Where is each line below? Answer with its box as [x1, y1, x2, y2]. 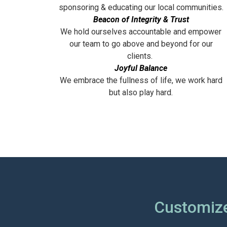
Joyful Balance [115, 63, 168, 73]
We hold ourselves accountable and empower [60, 26, 222, 36]
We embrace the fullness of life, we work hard [59, 75, 222, 85]
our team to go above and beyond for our [69, 39, 213, 49]
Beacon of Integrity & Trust [93, 14, 189, 24]
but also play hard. [109, 87, 173, 97]
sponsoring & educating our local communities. [58, 2, 223, 12]
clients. [127, 51, 155, 61]
